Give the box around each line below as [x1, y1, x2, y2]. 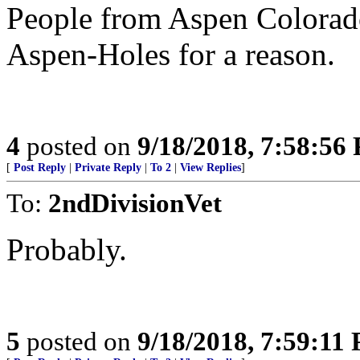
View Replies [180, 162, 241, 174]
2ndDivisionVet [48, 188, 222, 218]
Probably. [6, 232, 127, 267]
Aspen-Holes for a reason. [6, 37, 335, 72]
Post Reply [14, 162, 66, 174]
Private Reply [75, 162, 141, 174]
